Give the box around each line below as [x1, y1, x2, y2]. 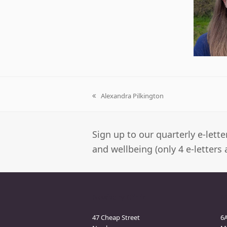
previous [92, 96, 118, 105]
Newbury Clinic [92, 193, 146, 202]
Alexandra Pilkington [101, 91, 164, 100]
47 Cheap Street [92, 213, 140, 222]
